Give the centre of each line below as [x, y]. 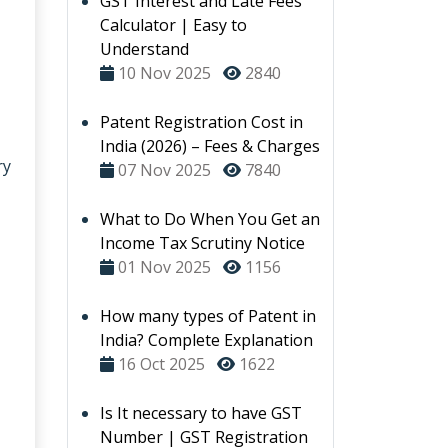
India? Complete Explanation [206, 340]
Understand [144, 49]
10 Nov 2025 [164, 73]
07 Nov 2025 [164, 170]
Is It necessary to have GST [201, 413]
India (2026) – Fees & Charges [210, 146]
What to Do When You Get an [210, 219]
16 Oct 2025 [161, 364]
